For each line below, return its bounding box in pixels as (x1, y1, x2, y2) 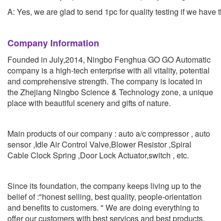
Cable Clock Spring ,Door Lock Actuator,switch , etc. (7, 149, 189, 161)
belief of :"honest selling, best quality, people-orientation (7, 190, 202, 202)
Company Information (7, 36, 99, 49)
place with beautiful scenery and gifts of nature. (7, 97, 171, 109)
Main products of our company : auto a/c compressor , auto (7, 127, 210, 139)
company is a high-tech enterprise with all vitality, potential (7, 64, 210, 76)
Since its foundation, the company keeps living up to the (7, 180, 201, 191)
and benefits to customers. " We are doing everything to (7, 201, 199, 213)
